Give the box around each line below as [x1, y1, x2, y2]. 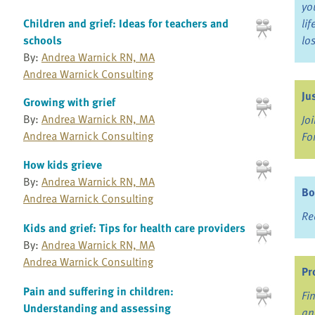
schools [22, 31, 62, 49]
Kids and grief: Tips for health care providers [22, 219, 245, 237]
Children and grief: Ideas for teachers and [22, 14, 229, 32]
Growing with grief [22, 93, 115, 110]
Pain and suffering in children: [22, 282, 174, 300]
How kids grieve [22, 156, 102, 174]
